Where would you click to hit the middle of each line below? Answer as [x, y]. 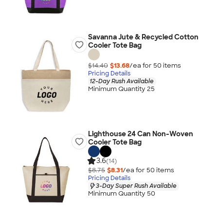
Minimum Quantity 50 [121, 194]
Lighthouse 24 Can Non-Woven [140, 134]
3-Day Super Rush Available [136, 186]
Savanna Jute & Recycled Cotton [143, 37]
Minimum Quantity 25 [121, 89]
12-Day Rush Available [121, 81]
